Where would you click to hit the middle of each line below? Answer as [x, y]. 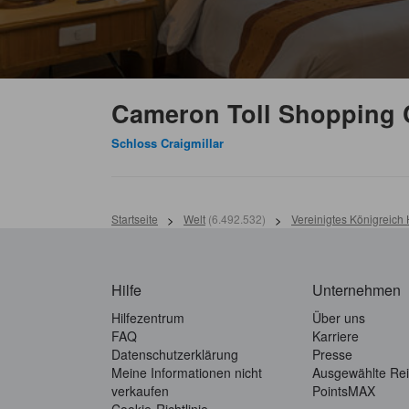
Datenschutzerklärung [175, 355]
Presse [332, 355]
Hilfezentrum [148, 318]
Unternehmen [357, 290]
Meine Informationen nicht [187, 373]
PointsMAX [344, 391]
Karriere [336, 336]
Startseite [135, 219]
